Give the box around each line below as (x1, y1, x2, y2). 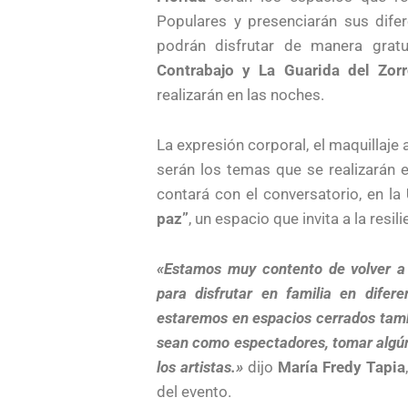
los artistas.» (157, 357, 243, 376)
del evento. (157, 382, 239, 401)
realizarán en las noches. (157, 85, 324, 104)
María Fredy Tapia (277, 357, 405, 376)
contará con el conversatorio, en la (157, 184, 406, 203)
